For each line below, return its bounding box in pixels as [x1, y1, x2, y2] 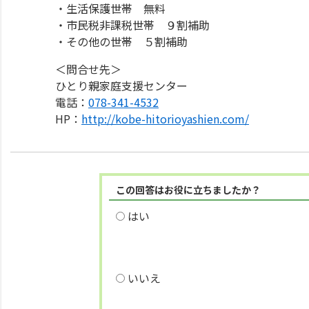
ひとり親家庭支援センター [55, 77, 188, 94]
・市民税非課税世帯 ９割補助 [55, 17, 210, 33]
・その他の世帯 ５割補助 [55, 33, 188, 50]
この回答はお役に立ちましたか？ [115, 183, 261, 197]
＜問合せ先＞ [55, 61, 121, 77]
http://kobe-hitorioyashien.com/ [81, 110, 249, 127]
